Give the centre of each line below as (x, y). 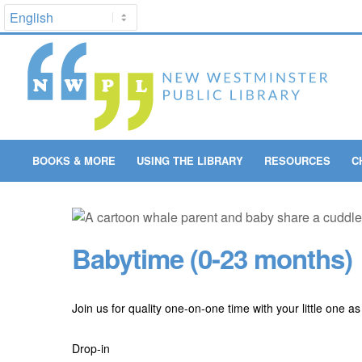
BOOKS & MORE (74, 160)
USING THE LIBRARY (189, 160)
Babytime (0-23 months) (212, 258)
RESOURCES (297, 160)
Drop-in (91, 348)
